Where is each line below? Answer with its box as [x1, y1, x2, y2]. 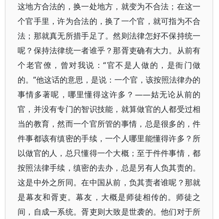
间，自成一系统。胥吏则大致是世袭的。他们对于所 [18, 206, 201, 217]
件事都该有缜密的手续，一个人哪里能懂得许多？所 [18, 133, 201, 144]
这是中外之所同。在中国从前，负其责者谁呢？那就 [18, 177, 201, 188]
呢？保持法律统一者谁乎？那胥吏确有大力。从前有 [18, 45, 201, 56]
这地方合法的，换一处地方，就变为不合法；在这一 [18, 1, 201, 12]
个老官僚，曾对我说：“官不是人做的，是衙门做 [18, 60, 201, 70]
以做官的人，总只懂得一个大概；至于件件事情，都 [18, 148, 201, 158]
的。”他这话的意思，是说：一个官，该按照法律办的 [18, 74, 201, 85]
